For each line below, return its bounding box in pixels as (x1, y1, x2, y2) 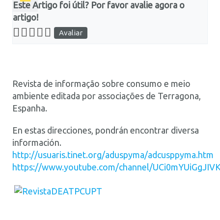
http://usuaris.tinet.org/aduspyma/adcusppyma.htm (12, 150, 214, 160)
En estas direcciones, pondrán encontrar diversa (12, 125, 199, 135)
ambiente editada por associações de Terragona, (12, 91, 201, 101)
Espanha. (12, 103, 47, 113)
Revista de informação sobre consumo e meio (12, 79, 191, 88)
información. (12, 137, 61, 147)
